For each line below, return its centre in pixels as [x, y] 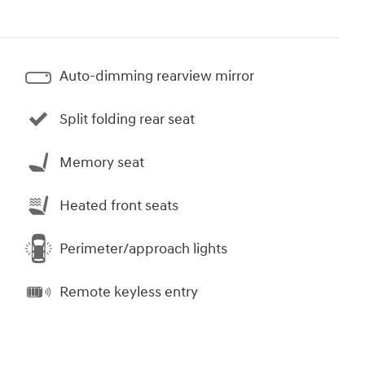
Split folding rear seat [127, 119]
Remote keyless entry [129, 292]
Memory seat [102, 162]
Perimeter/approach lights [143, 248]
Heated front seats [119, 205]
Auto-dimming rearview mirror [157, 76]
